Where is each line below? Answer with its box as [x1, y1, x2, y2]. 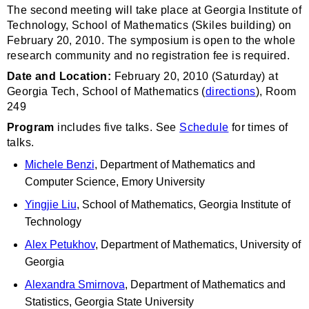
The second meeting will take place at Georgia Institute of [7, 4, 302, 16]
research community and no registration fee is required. [7, 50, 290, 61]
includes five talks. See [54, 121, 180, 133]
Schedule [179, 121, 229, 133]
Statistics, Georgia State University [24, 296, 194, 308]
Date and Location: [7, 70, 112, 82]
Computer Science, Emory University [24, 176, 205, 188]
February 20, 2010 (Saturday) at [111, 70, 279, 82]
